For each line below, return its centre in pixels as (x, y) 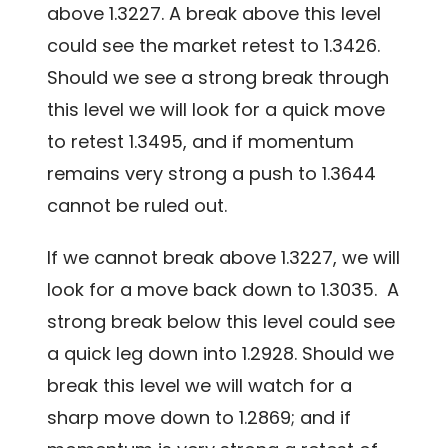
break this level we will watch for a (200, 385)
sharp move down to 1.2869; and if (199, 417)
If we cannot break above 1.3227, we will (224, 257)
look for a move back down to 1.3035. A (223, 289)
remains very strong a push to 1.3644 (212, 173)
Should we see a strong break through (218, 77)
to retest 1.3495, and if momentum (201, 141)
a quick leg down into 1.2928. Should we (221, 353)
